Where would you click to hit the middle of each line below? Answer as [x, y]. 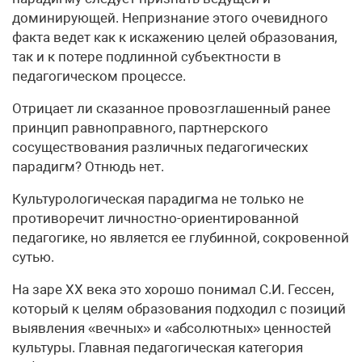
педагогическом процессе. [99, 76]
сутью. [33, 257]
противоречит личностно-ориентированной [156, 218]
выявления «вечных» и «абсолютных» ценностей [172, 328]
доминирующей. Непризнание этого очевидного [170, 18]
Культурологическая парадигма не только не [158, 199]
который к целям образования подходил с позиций [179, 309]
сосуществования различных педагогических [160, 147]
